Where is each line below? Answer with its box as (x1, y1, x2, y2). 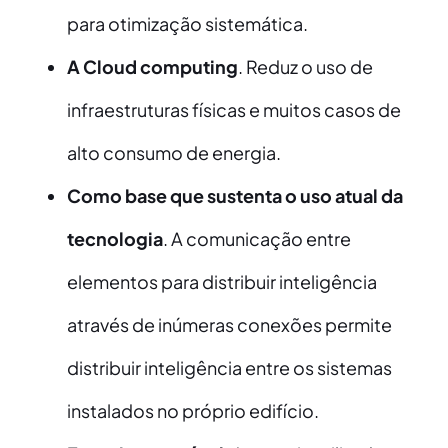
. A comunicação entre (162, 227, 351, 251)
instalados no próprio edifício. (66, 399, 319, 423)
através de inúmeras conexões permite (66, 313, 392, 337)
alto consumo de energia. (66, 141, 281, 165)
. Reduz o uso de (237, 55, 373, 79)
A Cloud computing (66, 55, 238, 79)
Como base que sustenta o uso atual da (66, 184, 403, 208)
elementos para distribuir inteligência (66, 270, 377, 294)
